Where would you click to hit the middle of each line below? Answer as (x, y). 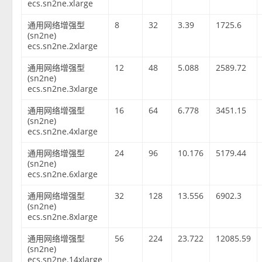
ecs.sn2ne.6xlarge (63, 174)
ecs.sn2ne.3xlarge (63, 89)
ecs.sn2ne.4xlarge (63, 132)
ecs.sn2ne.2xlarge (63, 46)
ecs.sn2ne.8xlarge (63, 217)
